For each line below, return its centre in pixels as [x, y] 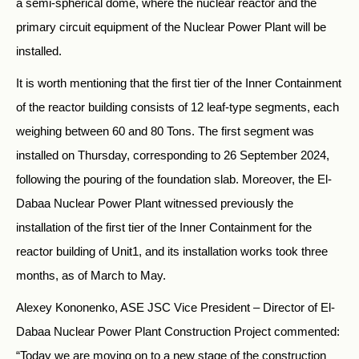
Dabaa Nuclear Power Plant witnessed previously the [155, 204]
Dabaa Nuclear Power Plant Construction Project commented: [178, 332]
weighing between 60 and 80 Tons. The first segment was [165, 131]
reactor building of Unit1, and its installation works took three [172, 252]
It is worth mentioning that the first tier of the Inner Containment [179, 83]
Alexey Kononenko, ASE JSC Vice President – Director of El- [175, 308]
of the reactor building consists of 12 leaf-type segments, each [177, 107]
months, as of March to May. [91, 276]
